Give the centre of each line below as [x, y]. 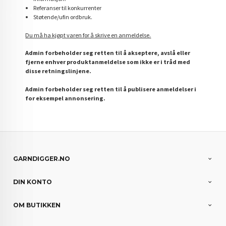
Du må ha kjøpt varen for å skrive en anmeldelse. [88, 35]
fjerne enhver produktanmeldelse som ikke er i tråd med [108, 62]
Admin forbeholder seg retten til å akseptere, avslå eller [108, 53]
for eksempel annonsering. [66, 98]
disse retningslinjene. [59, 71]
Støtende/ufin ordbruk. [63, 17]
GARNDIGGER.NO [42, 159]
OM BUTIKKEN [37, 205]
